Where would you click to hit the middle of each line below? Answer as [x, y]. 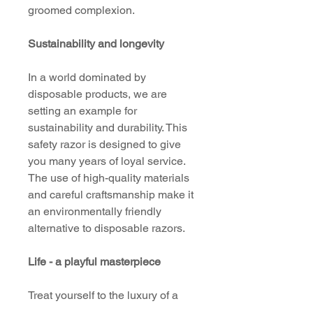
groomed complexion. [81, 10]
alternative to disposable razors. [107, 228]
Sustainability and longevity [96, 44]
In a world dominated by [87, 77]
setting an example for [82, 111]
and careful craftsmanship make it [111, 195]
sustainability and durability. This [108, 128]
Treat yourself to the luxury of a [103, 295]
